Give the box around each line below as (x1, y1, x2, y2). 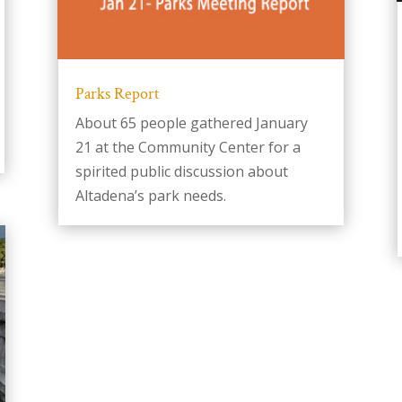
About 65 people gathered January (74, 113, 308, 134)
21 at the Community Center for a (74, 137, 301, 158)
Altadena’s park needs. (74, 186, 226, 206)
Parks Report (74, 83, 160, 105)
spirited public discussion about (74, 162, 288, 182)
